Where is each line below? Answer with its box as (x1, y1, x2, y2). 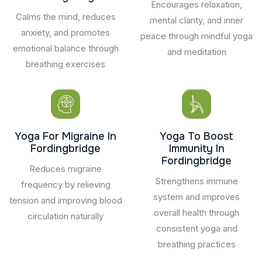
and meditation (167, 46, 226, 57)
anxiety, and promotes (21, 26, 110, 38)
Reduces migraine (29, 163, 102, 174)
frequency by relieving (20, 178, 111, 190)
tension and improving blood (9, 194, 122, 206)
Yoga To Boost (160, 129, 233, 143)
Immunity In (168, 142, 225, 155)
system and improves (153, 191, 240, 202)
